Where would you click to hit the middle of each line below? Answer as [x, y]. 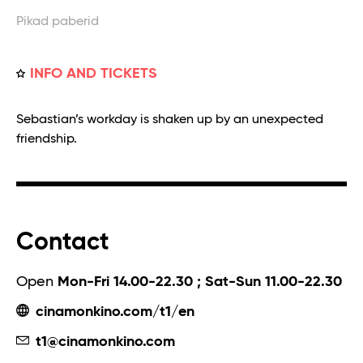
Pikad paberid [58, 21]
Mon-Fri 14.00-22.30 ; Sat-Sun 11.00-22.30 [200, 282]
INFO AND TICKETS [93, 73]
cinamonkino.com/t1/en [113, 312]
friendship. [47, 139]
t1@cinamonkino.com [103, 342]
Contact [63, 243]
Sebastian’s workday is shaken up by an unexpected [170, 120]
